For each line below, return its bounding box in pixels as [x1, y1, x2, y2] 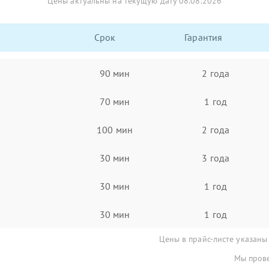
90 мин [99, 67, 130, 79]
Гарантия [184, 31, 223, 43]
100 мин [97, 123, 133, 136]
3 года [202, 151, 229, 164]
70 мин [99, 95, 130, 107]
